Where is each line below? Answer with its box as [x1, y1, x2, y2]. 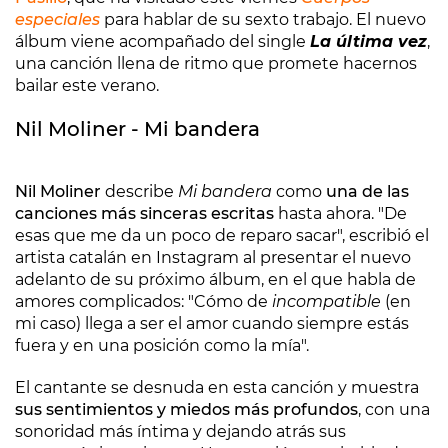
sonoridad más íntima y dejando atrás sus [15, 422, 346, 441]
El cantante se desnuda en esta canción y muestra [15, 378, 419, 397]
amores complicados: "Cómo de [15, 292, 272, 311]
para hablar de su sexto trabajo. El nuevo [100, 10, 426, 29]
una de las [326, 182, 409, 201]
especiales [15, 10, 100, 29]
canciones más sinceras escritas [15, 204, 274, 223]
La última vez [310, 32, 427, 51]
